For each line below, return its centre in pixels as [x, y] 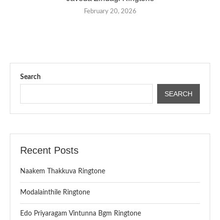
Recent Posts [49, 150]
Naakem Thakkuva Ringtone [63, 171]
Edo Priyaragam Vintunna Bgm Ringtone [81, 213]
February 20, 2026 [110, 11]
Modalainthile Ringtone [55, 192]
